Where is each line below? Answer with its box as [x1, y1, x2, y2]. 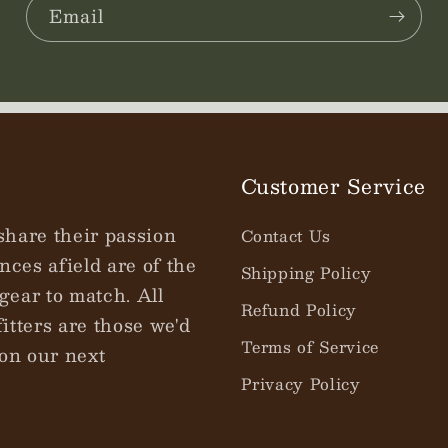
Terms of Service [240, 334, 380, 361]
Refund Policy [240, 297, 358, 324]
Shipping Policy [240, 260, 372, 287]
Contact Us [240, 223, 332, 250]
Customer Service [240, 169, 427, 203]
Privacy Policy [240, 371, 361, 398]
